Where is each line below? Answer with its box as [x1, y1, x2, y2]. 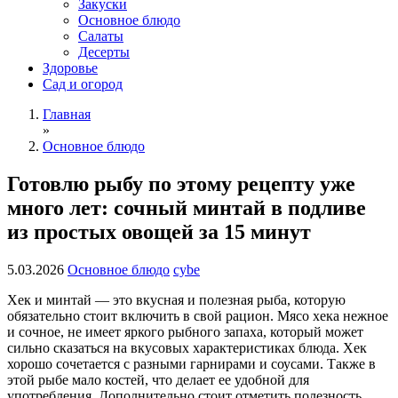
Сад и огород [43, 76, 123, 92]
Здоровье [43, 60, 98, 76]
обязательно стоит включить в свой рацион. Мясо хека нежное [7, 307, 388, 323]
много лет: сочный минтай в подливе [7, 195, 366, 219]
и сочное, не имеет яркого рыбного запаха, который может [7, 323, 363, 339]
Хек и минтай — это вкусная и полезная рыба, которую [7, 291, 346, 307]
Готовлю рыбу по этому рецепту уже [7, 171, 355, 195]
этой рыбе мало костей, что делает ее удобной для [7, 371, 309, 387]
